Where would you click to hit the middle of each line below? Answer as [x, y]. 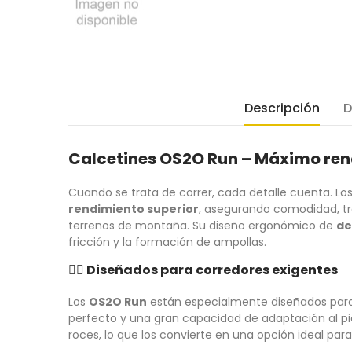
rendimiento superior [134, 209]
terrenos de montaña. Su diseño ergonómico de [202, 226]
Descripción [282, 108]
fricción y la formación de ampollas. [167, 242]
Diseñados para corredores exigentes [212, 270]
